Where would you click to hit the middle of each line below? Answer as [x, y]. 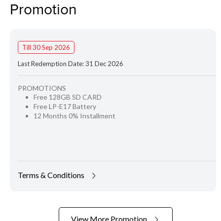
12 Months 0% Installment [74, 115]
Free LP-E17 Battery [65, 106]
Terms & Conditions [52, 175]
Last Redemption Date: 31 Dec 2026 [71, 63]
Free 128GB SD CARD [68, 97]
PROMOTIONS [42, 88]
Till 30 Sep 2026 [46, 47]
